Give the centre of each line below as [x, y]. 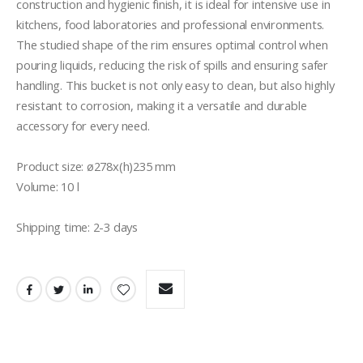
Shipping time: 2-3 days [77, 227]
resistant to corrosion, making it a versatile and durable [162, 106]
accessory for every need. [83, 126]
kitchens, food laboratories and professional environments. [171, 25]
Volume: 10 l [48, 187]
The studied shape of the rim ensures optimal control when [172, 45]
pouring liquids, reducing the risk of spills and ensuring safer [172, 65]
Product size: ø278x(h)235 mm [96, 167]
